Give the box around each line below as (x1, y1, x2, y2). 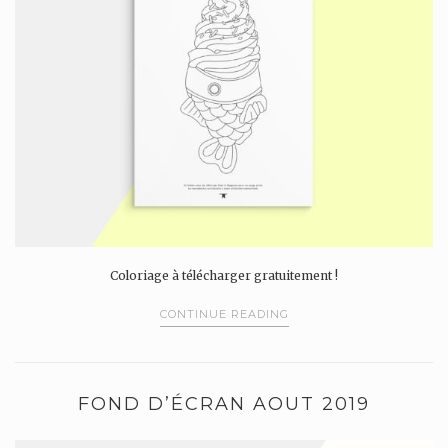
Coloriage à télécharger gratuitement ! (110, 267, 338, 283)
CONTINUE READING (159, 307, 289, 322)
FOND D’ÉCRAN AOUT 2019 (78, 392, 370, 415)
